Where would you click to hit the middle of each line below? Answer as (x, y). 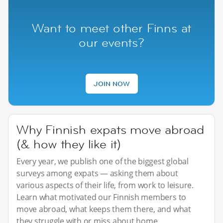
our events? (111, 42)
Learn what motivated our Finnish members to (102, 197)
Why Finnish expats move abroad (110, 129)
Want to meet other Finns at (111, 28)
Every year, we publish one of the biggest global (103, 161)
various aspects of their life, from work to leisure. (105, 185)
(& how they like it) (69, 144)
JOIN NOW (111, 83)
